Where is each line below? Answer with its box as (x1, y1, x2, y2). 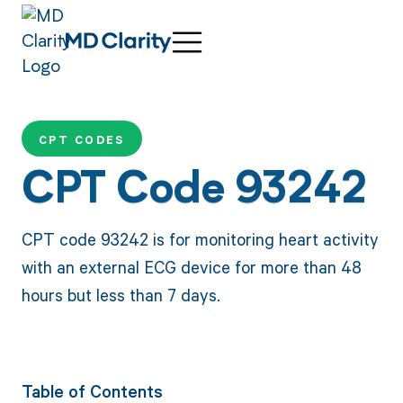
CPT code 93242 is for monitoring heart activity (21, 227, 379, 250)
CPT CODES (38, 132, 125, 148)
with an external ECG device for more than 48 (21, 255, 362, 278)
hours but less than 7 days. (21, 282, 220, 306)
